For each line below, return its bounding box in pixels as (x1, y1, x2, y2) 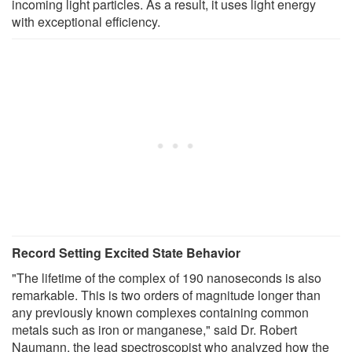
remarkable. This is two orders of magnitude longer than (12, 286, 321, 305)
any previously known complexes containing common (12, 303, 309, 322)
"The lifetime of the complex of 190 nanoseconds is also (12, 269, 321, 288)
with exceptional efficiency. (12, 13, 160, 31)
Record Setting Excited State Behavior (12, 244, 240, 262)
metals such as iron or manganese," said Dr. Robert (12, 321, 297, 339)
